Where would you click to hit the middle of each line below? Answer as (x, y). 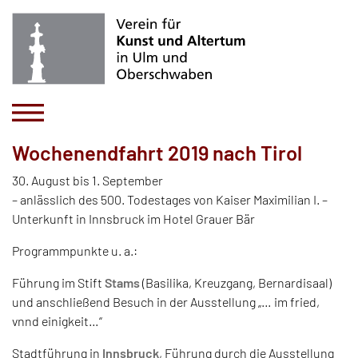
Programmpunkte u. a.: (75, 250)
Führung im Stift (58, 282)
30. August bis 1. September (88, 180)
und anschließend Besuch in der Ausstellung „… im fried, (166, 301)
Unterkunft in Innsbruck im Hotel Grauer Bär (133, 218)
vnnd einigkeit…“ (57, 320)
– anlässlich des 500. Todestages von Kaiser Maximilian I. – (170, 199)
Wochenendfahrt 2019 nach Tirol (157, 152)
